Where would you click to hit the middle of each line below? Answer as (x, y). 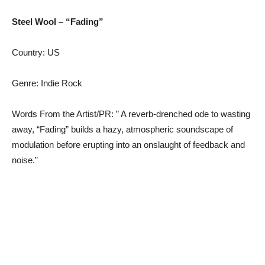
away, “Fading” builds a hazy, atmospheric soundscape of (122, 129)
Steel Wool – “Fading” (58, 21)
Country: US (36, 52)
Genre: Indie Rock (47, 83)
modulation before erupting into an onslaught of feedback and (128, 144)
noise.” (25, 160)
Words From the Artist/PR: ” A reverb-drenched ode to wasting (131, 114)
